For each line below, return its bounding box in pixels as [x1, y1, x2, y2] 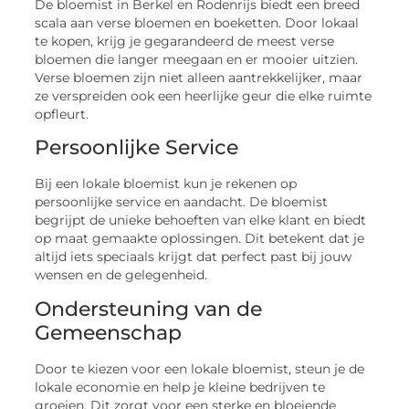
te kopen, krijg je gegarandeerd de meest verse [35, 33, 335, 48]
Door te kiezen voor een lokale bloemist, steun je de [35, 361, 365, 376]
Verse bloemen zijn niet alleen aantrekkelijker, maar [35, 69, 363, 85]
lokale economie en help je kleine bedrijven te [35, 379, 326, 394]
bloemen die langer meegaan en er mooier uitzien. [35, 51, 359, 67]
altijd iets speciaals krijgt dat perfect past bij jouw [35, 249, 352, 265]
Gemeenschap [35, 320, 183, 345]
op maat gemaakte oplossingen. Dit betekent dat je [35, 231, 365, 246]
